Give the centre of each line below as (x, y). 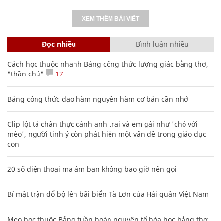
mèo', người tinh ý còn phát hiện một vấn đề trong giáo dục (107, 134)
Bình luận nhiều (162, 44)
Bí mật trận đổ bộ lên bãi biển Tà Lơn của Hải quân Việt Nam (108, 194)
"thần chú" (26, 74)
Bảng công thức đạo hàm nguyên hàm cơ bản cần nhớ (98, 99)
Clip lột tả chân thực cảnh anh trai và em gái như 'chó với (103, 124)
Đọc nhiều (59, 44)
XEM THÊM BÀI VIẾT (110, 18)
